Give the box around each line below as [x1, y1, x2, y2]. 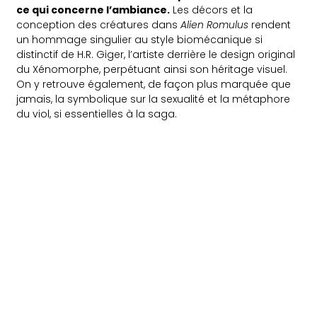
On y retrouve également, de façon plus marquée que [16, 77, 292, 92]
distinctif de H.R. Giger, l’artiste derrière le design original [16, 47, 296, 62]
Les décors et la [170, 3, 253, 18]
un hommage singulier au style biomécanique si [16, 33, 263, 47]
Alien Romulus [180, 18, 249, 33]
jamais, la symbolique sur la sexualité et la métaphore [16, 92, 291, 107]
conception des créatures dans [16, 18, 181, 33]
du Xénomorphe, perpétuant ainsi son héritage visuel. [16, 62, 288, 77]
